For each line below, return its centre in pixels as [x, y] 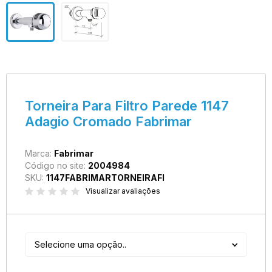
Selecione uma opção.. [80, 244]
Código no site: [56, 165]
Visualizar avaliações [123, 191]
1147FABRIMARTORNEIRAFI [105, 178]
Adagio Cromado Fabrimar [108, 121]
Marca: [39, 153]
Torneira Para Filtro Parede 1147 [127, 106]
